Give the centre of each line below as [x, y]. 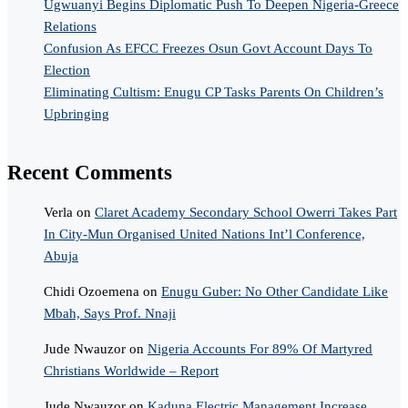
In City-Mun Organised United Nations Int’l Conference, [204, 235]
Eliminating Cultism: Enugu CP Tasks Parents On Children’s [214, 92]
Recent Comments [90, 172]
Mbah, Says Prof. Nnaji [110, 314]
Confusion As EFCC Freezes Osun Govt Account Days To [208, 48]
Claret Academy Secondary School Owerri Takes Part [246, 213]
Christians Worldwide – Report [131, 371]
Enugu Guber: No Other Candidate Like [275, 292]
